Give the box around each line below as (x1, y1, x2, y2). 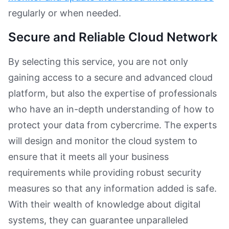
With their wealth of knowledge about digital (8, 199, 200, 210)
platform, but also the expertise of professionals (8, 88, 217, 99)
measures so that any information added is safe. (8, 183, 217, 194)
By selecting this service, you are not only (8, 56, 188, 67)
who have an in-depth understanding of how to (8, 104, 214, 115)
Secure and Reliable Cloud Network (8, 30, 218, 45)
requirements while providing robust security (8, 167, 201, 178)
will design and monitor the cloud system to (8, 135, 197, 147)
